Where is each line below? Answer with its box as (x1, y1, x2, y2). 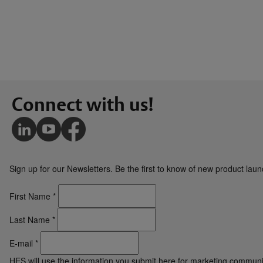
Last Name (9, 214, 50, 226)
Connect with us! (12, 93, 154, 116)
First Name (9, 190, 50, 203)
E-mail (9, 237, 33, 249)
